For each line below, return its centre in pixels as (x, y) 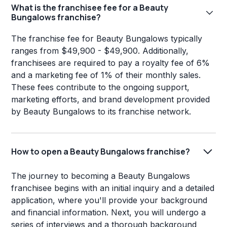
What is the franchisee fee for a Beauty (90, 8)
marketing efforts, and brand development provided (111, 100)
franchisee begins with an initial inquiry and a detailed (113, 188)
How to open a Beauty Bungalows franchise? (101, 151)
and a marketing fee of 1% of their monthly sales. (106, 75)
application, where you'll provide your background (109, 200)
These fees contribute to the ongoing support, (101, 87)
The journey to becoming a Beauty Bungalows (101, 176)
